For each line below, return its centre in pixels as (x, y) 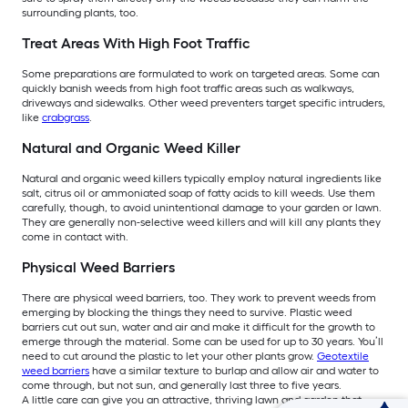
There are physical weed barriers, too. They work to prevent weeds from (199, 298)
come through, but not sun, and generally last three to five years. (182, 386)
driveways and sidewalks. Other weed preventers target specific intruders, (204, 103)
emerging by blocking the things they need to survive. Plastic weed (187, 313)
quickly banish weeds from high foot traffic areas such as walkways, (188, 89)
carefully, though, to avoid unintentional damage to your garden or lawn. (202, 208)
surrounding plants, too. (80, 13)
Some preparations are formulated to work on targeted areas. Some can (201, 74)
